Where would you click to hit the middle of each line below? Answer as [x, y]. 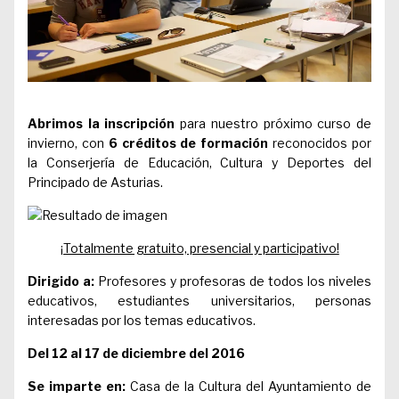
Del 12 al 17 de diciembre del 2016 [160, 354]
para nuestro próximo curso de [273, 124]
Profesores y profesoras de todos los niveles [233, 281]
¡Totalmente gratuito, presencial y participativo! [199, 248]
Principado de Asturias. [97, 183]
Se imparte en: [77, 387]
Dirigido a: [61, 281]
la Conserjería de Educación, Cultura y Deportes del [199, 163]
